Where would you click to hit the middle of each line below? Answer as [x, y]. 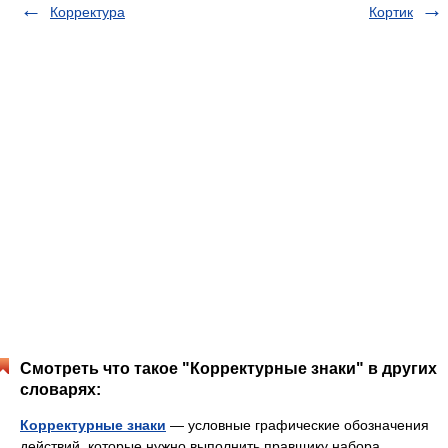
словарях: [60, 389]
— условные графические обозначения [297, 425]
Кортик [391, 12]
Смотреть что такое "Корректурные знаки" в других [228, 368]
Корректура [87, 12]
